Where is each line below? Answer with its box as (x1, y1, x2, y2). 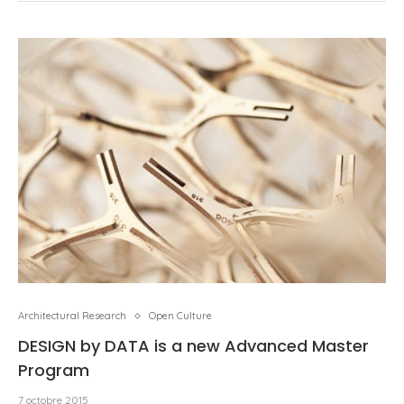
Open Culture (149, 309, 212, 322)
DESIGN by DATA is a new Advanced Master (18, 335, 369, 357)
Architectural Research (18, 309, 126, 322)
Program (18, 359, 89, 381)
